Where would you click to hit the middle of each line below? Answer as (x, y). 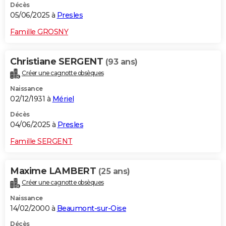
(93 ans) (121, 62)
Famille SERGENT (41, 141)
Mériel (63, 99)
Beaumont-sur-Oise (91, 208)
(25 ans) (114, 171)
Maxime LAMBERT (54, 171)
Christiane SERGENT (58, 61)
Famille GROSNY (39, 32)
